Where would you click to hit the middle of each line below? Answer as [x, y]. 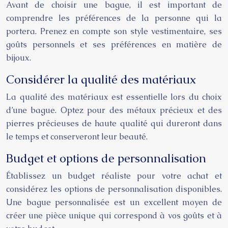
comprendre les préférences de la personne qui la [114, 18]
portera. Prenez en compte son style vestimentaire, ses [114, 31]
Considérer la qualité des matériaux [101, 79]
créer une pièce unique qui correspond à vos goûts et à [114, 216]
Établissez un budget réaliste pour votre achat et [114, 176]
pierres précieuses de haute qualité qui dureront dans [114, 123]
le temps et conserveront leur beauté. [77, 137]
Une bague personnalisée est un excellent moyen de [114, 202]
